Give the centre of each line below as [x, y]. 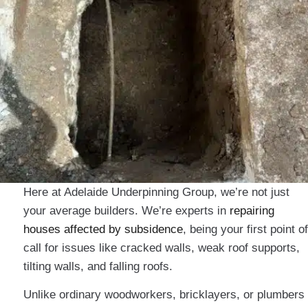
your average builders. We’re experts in [126, 211]
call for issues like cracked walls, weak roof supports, [162, 248]
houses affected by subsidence [103, 230]
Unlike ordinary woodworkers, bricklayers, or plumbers [164, 295]
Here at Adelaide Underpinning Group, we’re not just [156, 192]
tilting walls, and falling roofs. [98, 267]
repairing [252, 211]
